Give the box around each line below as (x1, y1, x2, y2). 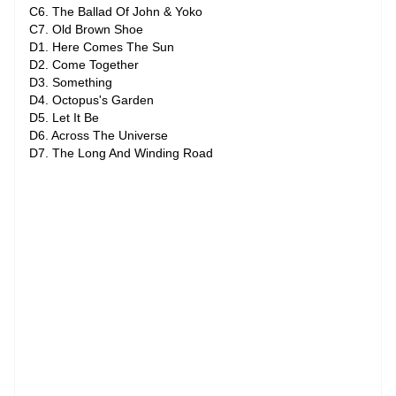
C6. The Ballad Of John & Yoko (29, 4, 202, 19)
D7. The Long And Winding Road (29, 146, 213, 160)
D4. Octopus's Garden (29, 93, 154, 107)
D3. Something (29, 75, 112, 89)
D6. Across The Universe (29, 128, 168, 142)
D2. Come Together (29, 57, 139, 72)
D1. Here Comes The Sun (29, 40, 174, 54)
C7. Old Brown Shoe (29, 22, 143, 36)
